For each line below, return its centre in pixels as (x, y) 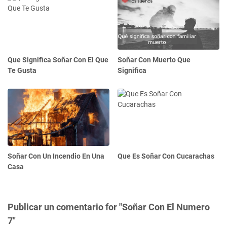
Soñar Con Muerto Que (154, 60)
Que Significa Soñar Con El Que (58, 60)
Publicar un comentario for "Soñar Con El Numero (109, 207)
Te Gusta (22, 71)
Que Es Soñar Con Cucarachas (166, 156)
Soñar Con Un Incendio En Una (56, 156)
